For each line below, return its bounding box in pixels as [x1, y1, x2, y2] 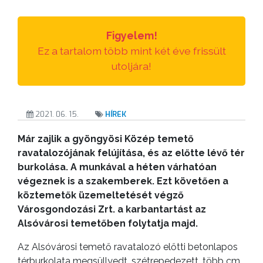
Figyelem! [106, 29, 157, 42]
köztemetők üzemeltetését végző [18, 189, 184, 201]
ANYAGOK [13, 15, 65, 28]
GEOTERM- [16, 72, 73, 85]
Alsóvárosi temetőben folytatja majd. [18, 217, 198, 229]
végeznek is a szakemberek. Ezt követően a [18, 175, 228, 187]
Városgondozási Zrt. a [18, 203, 123, 215]
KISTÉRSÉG [16, 43, 73, 56]
